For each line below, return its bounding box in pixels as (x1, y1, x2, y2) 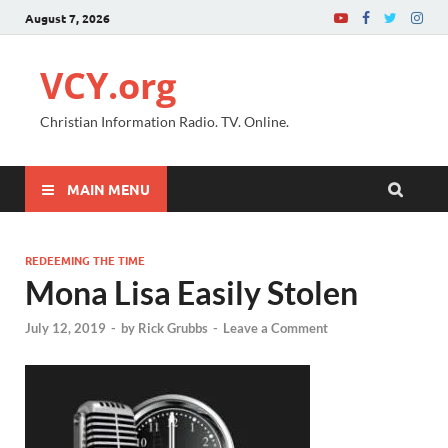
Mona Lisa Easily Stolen (25, 273, 358, 312)
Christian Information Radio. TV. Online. (40, 113, 289, 130)
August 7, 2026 (25, 9, 110, 26)
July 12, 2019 (25, 320, 106, 337)
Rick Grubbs (138, 320, 208, 337)
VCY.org (40, 61, 176, 110)
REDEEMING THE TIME (25, 252, 145, 268)
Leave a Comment (223, 320, 328, 337)
